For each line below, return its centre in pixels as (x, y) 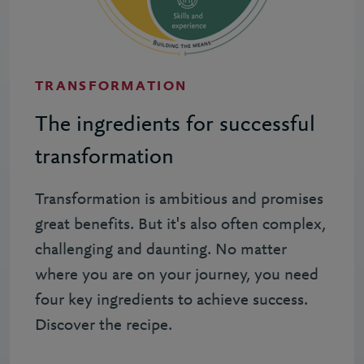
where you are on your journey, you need (177, 275)
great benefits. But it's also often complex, (180, 225)
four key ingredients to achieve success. (171, 301)
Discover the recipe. (104, 326)
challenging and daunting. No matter (161, 250)
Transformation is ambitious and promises (179, 200)
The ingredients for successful (175, 126)
